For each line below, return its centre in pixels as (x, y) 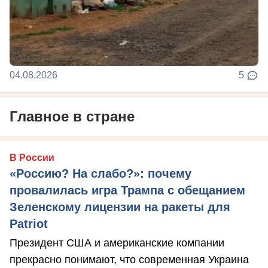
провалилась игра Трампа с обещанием (127, 191)
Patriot (29, 224)
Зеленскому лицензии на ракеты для (120, 207)
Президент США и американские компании (117, 243)
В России (32, 158)
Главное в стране (72, 117)
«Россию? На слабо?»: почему (100, 174)
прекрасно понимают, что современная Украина (129, 260)
